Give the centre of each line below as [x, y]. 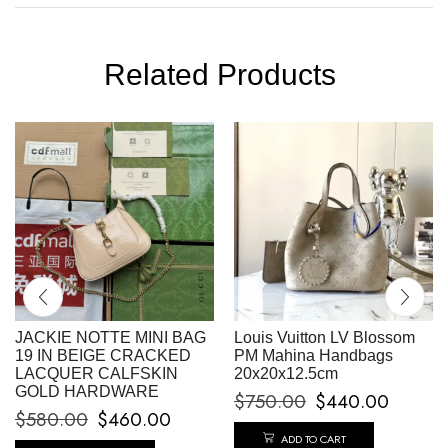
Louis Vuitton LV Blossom [324, 338]
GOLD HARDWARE [87, 392]
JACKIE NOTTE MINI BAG [110, 338]
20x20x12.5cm [286, 374]
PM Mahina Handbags [313, 356]
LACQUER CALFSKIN [96, 374]
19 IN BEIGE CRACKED [103, 356]
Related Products [224, 75]
